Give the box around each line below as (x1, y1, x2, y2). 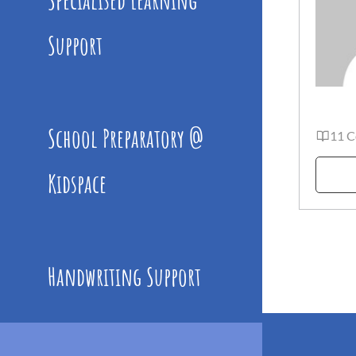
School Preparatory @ (47, 122, 203, 155)
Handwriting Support (47, 260, 201, 293)
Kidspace (47, 167, 106, 200)
